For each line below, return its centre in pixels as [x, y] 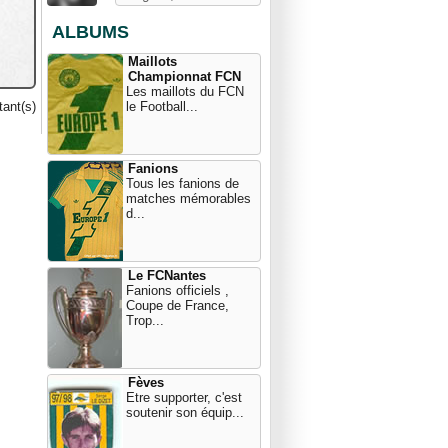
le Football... [162, 106]
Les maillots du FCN [185, 91]
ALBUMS [90, 32]
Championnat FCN [184, 76]
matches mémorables [188, 198]
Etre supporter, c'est [184, 397]
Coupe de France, [177, 305]
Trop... [145, 320]
